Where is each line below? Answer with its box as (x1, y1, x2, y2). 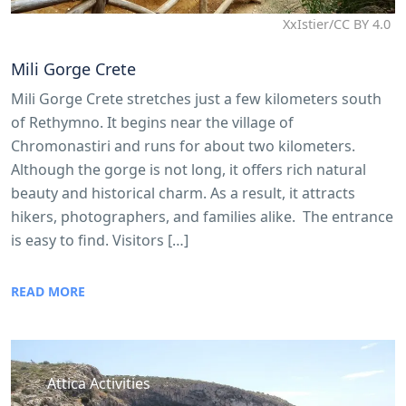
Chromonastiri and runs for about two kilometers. (11, 136, 355, 157)
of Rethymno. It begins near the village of (11, 112, 294, 133)
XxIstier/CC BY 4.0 (283, 15, 391, 34)
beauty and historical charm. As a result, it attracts (11, 183, 355, 204)
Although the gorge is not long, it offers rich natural (11, 159, 366, 180)
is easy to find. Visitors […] (11, 230, 188, 251)
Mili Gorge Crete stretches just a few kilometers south (11, 89, 382, 110)
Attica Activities (47, 373, 150, 394)
